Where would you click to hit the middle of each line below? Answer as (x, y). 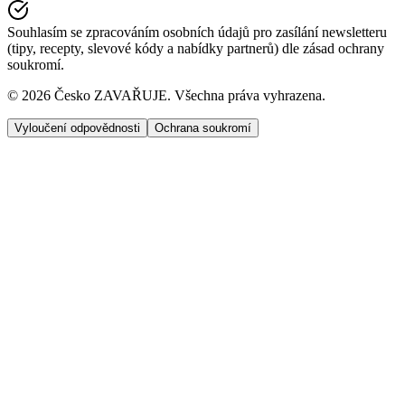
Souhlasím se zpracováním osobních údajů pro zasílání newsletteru (197, 32)
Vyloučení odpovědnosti (77, 127)
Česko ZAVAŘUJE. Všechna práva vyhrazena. (188, 95)
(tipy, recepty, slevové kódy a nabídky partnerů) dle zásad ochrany (196, 48)
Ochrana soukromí (203, 127)
